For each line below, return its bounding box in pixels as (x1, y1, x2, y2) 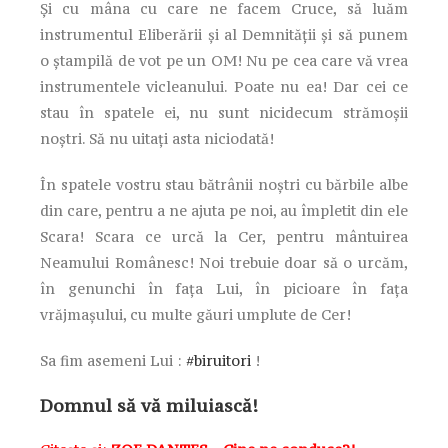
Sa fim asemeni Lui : (40, 350, 186, 370)
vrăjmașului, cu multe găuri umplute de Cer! (40, 304, 351, 324)
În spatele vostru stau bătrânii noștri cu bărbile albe (40, 174, 408, 194)
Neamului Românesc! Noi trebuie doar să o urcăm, (40, 252, 408, 272)
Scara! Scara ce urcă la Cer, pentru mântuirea (40, 226, 408, 246)
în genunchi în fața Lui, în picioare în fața (40, 278, 408, 298)
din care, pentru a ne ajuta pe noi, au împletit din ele (40, 200, 408, 220)
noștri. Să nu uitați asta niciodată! (40, 128, 274, 148)
